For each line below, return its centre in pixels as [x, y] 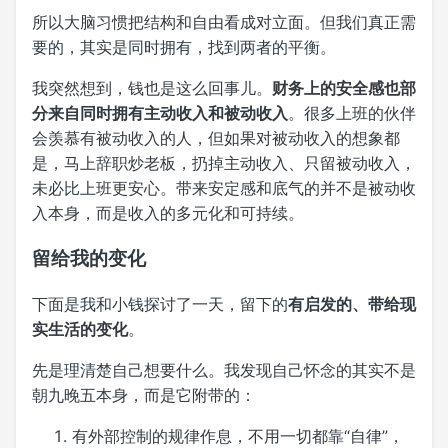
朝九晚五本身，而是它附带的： [144, 395]
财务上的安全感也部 [344, 87]
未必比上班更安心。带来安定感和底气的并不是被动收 [224, 187]
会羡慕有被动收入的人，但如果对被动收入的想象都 [216, 137]
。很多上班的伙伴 [352, 112]
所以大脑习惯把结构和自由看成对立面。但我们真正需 [224, 21]
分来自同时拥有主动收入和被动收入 [160, 112]
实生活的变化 [80, 329]
